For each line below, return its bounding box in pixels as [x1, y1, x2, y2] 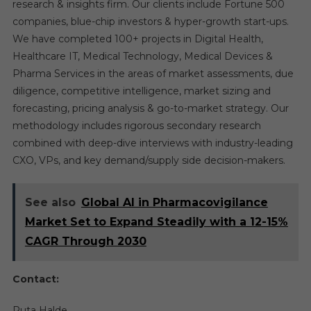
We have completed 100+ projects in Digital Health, [12, 33, 263, 46]
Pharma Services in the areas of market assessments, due [12, 67, 294, 81]
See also [24, 196, 76, 210]
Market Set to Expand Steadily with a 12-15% [24, 215, 288, 229]
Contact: [12, 273, 59, 286]
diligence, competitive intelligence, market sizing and [12, 85, 271, 98]
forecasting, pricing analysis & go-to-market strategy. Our [12, 102, 289, 115]
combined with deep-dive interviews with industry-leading [12, 137, 293, 150]
